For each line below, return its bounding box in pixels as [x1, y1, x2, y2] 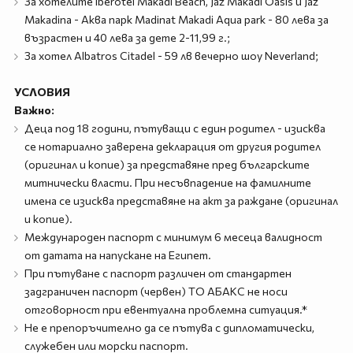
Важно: [13, 103, 54, 117]
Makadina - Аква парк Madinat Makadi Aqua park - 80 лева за [24, 13, 329, 26]
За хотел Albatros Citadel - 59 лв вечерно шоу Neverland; [24, 49, 318, 62]
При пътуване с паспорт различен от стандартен [24, 266, 292, 280]
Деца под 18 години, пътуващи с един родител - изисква [24, 121, 325, 135]
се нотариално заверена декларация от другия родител [24, 139, 321, 153]
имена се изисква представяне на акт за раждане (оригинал [24, 194, 338, 207]
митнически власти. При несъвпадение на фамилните [24, 176, 311, 189]
